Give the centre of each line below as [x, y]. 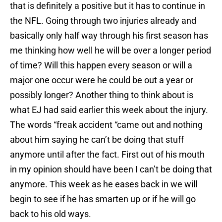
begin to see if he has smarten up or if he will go [103, 199]
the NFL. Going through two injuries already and [103, 21]
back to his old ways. [51, 214]
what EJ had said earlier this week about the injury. [109, 110]
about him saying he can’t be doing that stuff [97, 140]
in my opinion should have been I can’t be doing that [111, 169]
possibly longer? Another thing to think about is [102, 95]
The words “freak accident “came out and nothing [106, 125]
